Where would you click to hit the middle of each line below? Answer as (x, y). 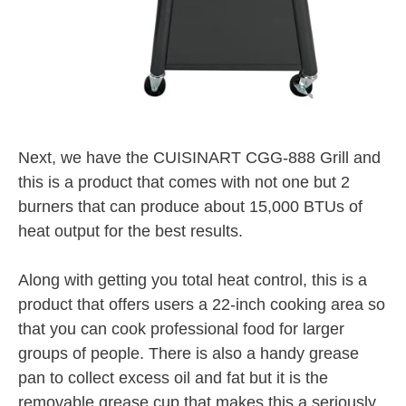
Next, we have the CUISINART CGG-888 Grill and (199, 157)
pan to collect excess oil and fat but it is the (173, 377)
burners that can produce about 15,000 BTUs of (190, 206)
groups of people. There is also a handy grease (188, 353)
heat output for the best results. (130, 231)
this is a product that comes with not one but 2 (184, 182)
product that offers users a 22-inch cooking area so (202, 304)
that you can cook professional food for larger (181, 329)
